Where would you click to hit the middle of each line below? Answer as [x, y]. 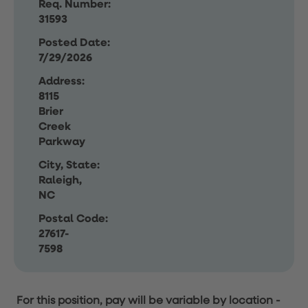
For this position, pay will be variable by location [145, 301]
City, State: [69, 166]
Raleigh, [60, 181]
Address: [62, 82]
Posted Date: [74, 43]
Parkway [62, 142]
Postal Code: [73, 219]
